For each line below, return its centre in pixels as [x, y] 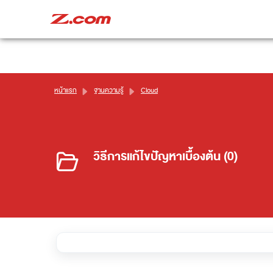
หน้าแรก [66, 90]
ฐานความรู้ [109, 90]
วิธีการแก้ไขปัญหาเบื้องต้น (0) [165, 156]
